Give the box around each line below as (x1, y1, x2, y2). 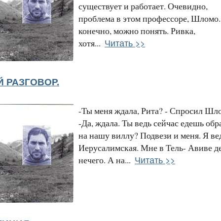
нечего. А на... (78, 153, 131, 166)
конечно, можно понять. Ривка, (78, 24, 195, 37)
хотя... (78, 37, 101, 49)
